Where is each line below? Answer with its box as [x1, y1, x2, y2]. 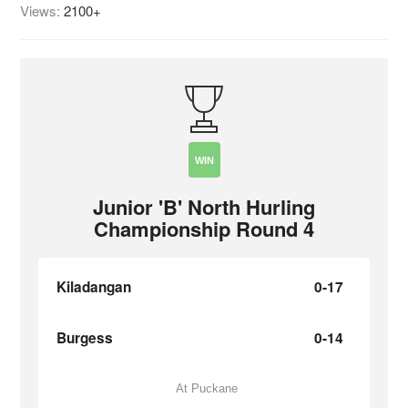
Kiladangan [56, 276, 132, 297]
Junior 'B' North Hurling [93, 191, 315, 221]
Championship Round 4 [94, 213, 314, 243]
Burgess [56, 327, 114, 348]
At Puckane [176, 381, 238, 395]
